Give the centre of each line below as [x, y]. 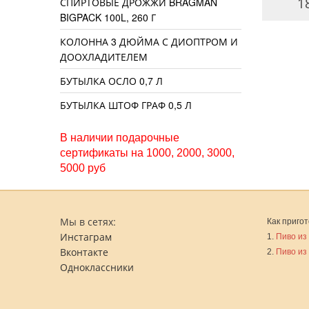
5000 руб [83, 168]
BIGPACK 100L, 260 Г [108, 18]
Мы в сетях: [88, 222]
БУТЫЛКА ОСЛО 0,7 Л [111, 81]
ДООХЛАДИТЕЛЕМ [104, 57]
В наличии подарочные [120, 138]
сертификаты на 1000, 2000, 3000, [147, 153]
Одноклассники [97, 267]
